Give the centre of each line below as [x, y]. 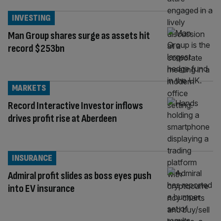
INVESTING [31, 18]
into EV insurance [41, 188]
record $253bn [36, 48]
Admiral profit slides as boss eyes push [80, 176]
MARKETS [29, 88]
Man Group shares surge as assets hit [79, 36]
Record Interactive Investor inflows [75, 106]
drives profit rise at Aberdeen [62, 118]
